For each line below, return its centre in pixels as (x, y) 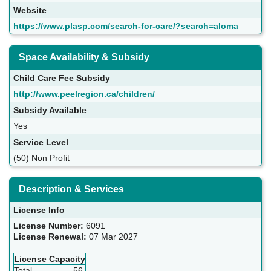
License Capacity (50, 259)
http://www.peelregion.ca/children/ (84, 94)
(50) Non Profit (41, 158)
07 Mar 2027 (113, 237)
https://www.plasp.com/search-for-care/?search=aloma (126, 26)
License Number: (50, 226)
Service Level (41, 142)
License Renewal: (51, 237)
